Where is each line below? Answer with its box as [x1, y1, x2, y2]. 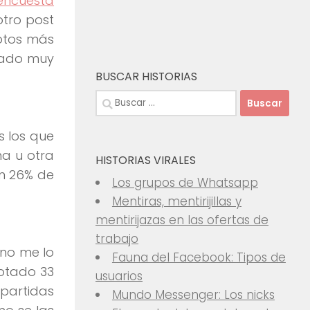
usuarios [95, 268, 143, 284]
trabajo [95, 230, 138, 247]
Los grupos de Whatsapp [111, 174, 258, 191]
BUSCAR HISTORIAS [95, 69, 197, 84]
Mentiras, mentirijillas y [111, 193, 241, 210]
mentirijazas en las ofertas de [95, 212, 268, 228]
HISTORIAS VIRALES [95, 152, 196, 168]
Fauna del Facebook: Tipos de [111, 249, 286, 266]
